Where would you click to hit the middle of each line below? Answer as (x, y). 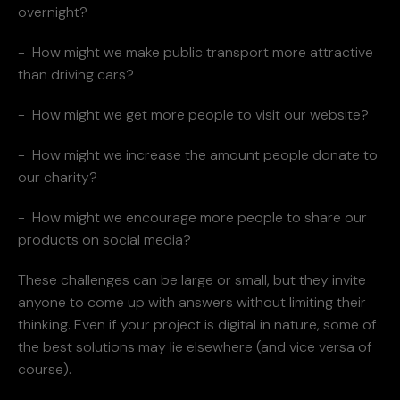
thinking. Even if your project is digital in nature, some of (197, 324)
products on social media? (104, 239)
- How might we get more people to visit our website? (193, 114)
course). (45, 369)
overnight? (53, 12)
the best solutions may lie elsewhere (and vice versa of (195, 346)
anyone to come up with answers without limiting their (192, 302)
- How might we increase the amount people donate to (198, 154)
